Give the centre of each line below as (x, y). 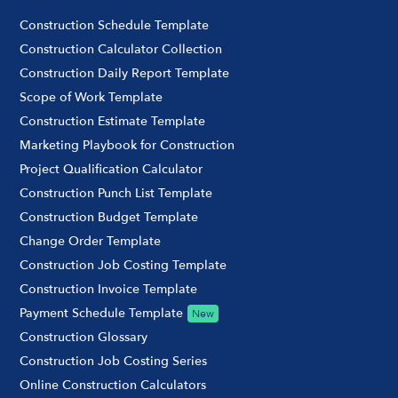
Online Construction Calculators (113, 386)
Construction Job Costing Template (123, 266)
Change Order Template (91, 242)
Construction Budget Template (109, 218)
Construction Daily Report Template (125, 74)
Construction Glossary (84, 338)
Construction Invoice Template (109, 290)
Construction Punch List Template (116, 194)
